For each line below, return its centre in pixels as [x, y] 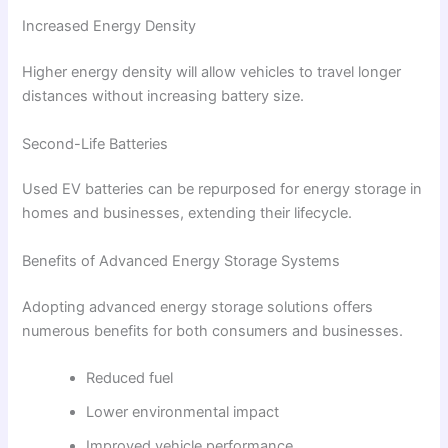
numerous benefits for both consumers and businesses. [213, 330]
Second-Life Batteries [95, 143]
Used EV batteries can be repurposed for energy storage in [222, 189]
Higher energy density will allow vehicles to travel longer [212, 72]
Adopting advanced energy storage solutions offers [198, 306]
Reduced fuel [130, 377]
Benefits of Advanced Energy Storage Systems [181, 260]
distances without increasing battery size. [163, 96]
